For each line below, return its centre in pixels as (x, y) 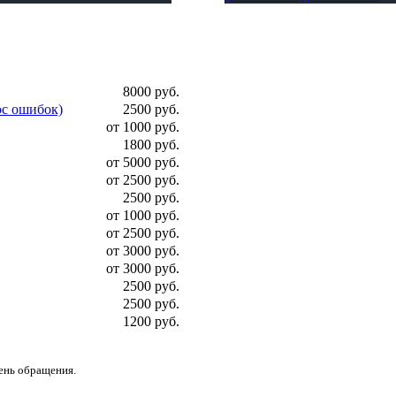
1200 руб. (151, 321)
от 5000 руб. (143, 162)
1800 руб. (151, 144)
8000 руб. (151, 91)
